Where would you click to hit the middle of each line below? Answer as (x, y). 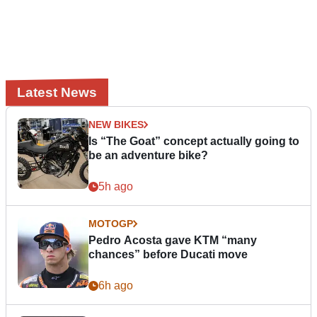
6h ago (116, 285)
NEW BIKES (116, 124)
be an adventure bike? (148, 155)
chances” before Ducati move (168, 254)
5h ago (116, 186)
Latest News (57, 92)
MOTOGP (111, 223)
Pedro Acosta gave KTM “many (173, 240)
